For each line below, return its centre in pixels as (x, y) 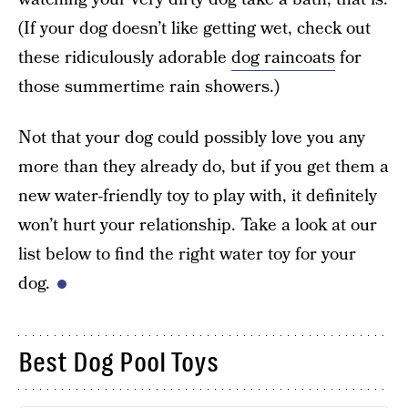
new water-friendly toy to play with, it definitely (198, 196)
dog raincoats (283, 58)
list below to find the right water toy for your (187, 255)
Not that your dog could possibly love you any (192, 138)
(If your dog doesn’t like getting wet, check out (194, 29)
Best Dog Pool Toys (118, 362)
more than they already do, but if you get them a (204, 167)
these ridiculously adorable (125, 58)
